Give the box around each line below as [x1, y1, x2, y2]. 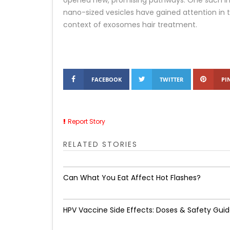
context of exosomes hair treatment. [63, 20, 197, 30]
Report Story [68, 117, 105, 126]
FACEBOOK [91, 75, 122, 83]
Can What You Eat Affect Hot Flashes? [63, 172, 201, 183]
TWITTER [160, 75, 183, 83]
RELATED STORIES [63, 139, 138, 149]
